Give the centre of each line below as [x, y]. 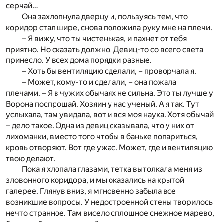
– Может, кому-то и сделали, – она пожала [99, 82]
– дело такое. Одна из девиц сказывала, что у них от [100, 126]
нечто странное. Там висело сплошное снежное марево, [110, 213]
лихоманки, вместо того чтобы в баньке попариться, [102, 137]
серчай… [22, 6]
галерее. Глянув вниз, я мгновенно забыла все [91, 191]
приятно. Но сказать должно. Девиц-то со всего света [105, 50]
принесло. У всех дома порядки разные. [79, 60]
